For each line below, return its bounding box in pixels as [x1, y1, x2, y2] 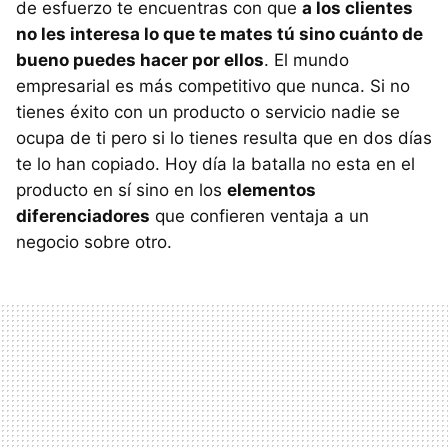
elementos [227, 180, 316, 200]
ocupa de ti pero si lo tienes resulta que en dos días [16, 128, 432, 148]
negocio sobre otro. [16, 232, 172, 252]
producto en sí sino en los [16, 180, 227, 200]
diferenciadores [16, 206, 150, 226]
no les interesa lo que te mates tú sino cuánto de [16, 24, 423, 44]
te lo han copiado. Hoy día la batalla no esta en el [16, 154, 415, 174]
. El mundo [264, 50, 349, 70]
